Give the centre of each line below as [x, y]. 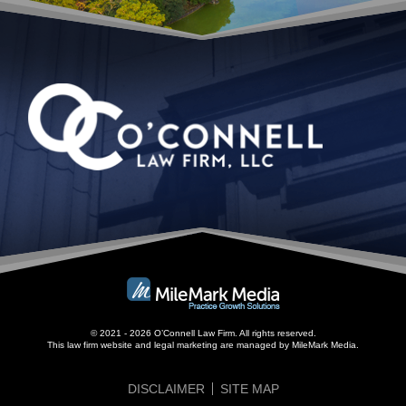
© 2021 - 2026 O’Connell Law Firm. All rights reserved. [203, 333]
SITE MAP [249, 389]
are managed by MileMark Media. [288, 345]
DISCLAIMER [166, 389]
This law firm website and [101, 345]
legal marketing [186, 345]
